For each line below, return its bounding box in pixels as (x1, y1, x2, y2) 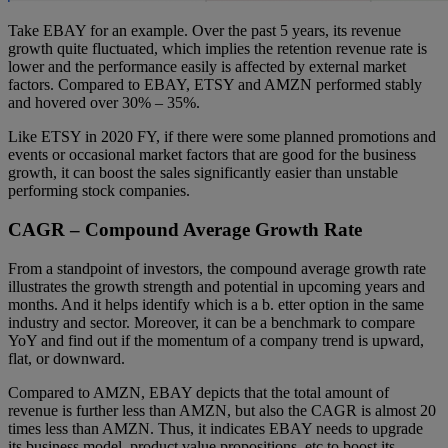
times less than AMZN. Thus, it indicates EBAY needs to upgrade (8, 419, 423, 437)
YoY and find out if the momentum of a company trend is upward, (8, 331, 424, 349)
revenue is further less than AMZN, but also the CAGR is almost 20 (8, 401, 436, 419)
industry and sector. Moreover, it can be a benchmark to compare (8, 313, 415, 331)
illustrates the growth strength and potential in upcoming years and (8, 277, 425, 295)
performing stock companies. (8, 182, 190, 200)
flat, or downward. (8, 349, 125, 367)
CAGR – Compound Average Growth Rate (8, 218, 362, 240)
